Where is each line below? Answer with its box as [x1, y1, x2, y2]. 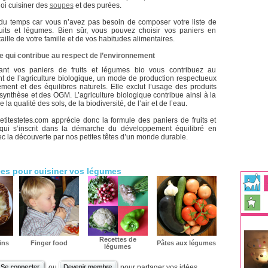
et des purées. [73, 1, 121, 10]
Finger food [30, 239, 68, 246]
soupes [49, 1, 74, 10]
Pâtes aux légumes [157, 239, 216, 246]
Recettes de [99, 236, 136, 243]
